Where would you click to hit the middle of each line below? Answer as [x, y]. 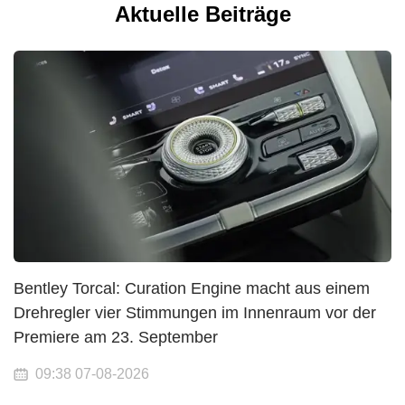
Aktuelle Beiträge [202, 14]
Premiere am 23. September [116, 338]
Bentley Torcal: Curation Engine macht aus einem [192, 289]
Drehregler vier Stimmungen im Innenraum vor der [195, 313]
